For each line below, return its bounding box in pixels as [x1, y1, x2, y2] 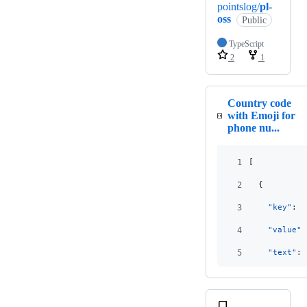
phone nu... [228, 122, 280, 134]
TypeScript [229, 39, 264, 49]
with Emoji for [228, 110, 296, 122]
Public [241, 14, 267, 25]
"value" [268, 225, 302, 235]
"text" [268, 248, 297, 258]
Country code [228, 97, 292, 110]
